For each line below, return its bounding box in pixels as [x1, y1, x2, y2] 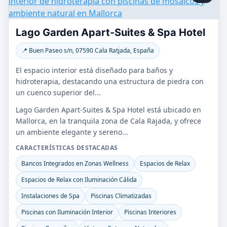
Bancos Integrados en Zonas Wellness [21, 159, 129, 168]
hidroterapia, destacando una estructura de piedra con [16, 77, 204, 86]
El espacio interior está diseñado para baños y [16, 65, 173, 75]
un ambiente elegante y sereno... [16, 127, 128, 137]
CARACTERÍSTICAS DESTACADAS [16, 143, 118, 152]
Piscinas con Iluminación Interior [21, 208, 113, 216]
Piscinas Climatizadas [91, 192, 152, 200]
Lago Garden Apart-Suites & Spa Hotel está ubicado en [16, 105, 201, 115]
